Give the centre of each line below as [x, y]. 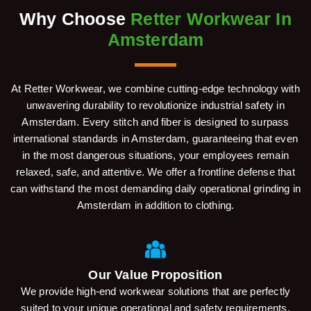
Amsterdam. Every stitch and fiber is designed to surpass [155, 122]
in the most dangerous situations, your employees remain [155, 155]
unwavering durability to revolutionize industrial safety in [155, 106]
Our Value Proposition [155, 275]
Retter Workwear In [211, 19]
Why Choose [75, 19]
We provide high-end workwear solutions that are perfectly [155, 292]
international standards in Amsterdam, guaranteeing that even [155, 139]
